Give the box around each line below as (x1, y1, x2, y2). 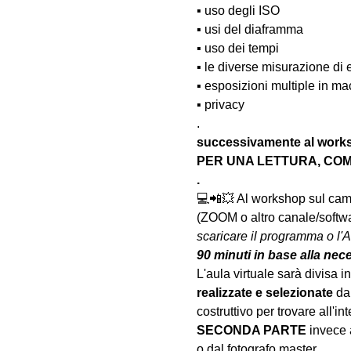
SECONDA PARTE (196, 324, 309, 337)
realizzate (196, 286, 252, 299)
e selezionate (255, 286, 333, 299)
